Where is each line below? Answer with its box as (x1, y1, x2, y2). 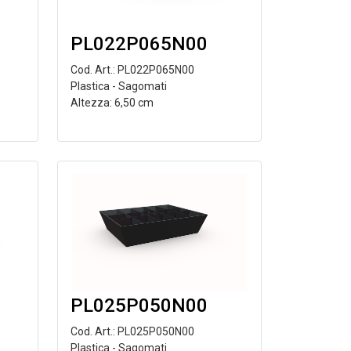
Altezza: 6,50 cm (70, 96, 154, 109)
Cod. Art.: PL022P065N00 (70, 63, 194, 76)
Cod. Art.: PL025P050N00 (70, 325, 194, 338)
